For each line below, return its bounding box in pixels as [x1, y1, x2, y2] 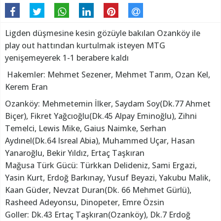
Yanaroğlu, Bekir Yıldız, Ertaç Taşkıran [5, 147, 145, 159]
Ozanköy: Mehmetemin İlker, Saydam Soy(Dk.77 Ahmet [5, 98, 211, 110]
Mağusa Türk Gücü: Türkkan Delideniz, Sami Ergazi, [5, 160, 197, 171]
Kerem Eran [5, 81, 48, 93]
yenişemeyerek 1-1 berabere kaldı [5, 52, 129, 64]
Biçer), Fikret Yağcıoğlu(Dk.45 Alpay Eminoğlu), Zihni [5, 110, 197, 122]
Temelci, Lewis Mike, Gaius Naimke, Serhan [5, 123, 166, 134]
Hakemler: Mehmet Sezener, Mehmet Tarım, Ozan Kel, [5, 69, 210, 80]
